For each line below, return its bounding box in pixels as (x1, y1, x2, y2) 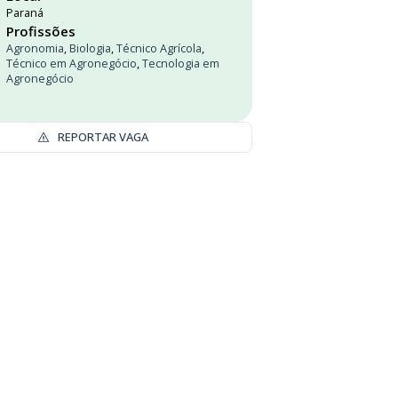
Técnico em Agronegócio (6, 56, 137, 71)
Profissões (6, 22, 76, 40)
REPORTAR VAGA (57, 129, 148, 145)
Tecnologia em (142, 56, 219, 71)
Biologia (69, 41, 111, 56)
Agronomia (6, 41, 64, 56)
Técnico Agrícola (116, 41, 202, 56)
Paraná (6, 5, 44, 20)
